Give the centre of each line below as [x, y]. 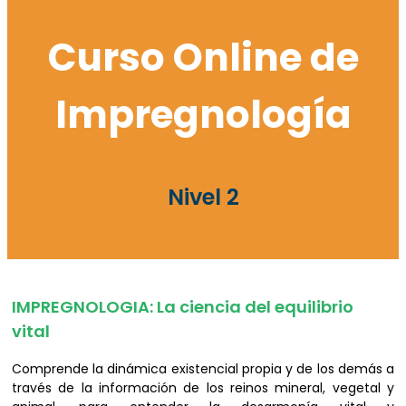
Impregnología [203, 115]
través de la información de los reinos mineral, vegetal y [203, 388]
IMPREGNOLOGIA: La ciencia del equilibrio [183, 307]
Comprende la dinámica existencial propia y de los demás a [203, 369]
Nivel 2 [203, 197]
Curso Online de [203, 58]
